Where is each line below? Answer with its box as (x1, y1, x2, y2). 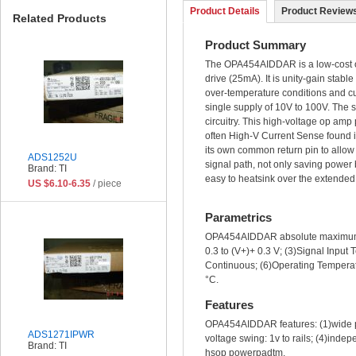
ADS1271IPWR (28, 328, 95, 340)
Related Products (13, 11, 106, 25)
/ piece (91, 177, 122, 189)
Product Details (190, 5, 260, 17)
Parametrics (205, 211, 272, 225)
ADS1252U (28, 151, 77, 163)
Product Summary (205, 37, 306, 52)
